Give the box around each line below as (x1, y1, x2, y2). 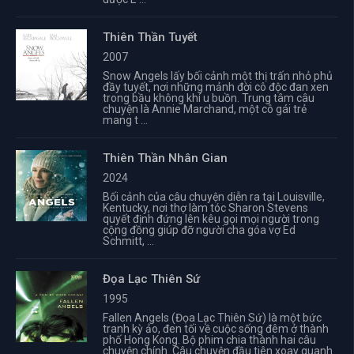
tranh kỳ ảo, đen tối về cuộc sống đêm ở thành (103, 322, 329, 335)
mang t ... (103, 114, 148, 126)
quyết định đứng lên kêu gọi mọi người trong (103, 213, 319, 225)
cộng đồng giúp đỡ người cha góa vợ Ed (103, 224, 296, 236)
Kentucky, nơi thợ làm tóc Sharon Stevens (103, 201, 308, 214)
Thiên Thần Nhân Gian (103, 151, 228, 165)
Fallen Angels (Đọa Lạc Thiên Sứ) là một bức (103, 311, 322, 324)
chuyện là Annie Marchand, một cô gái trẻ (103, 103, 307, 115)
